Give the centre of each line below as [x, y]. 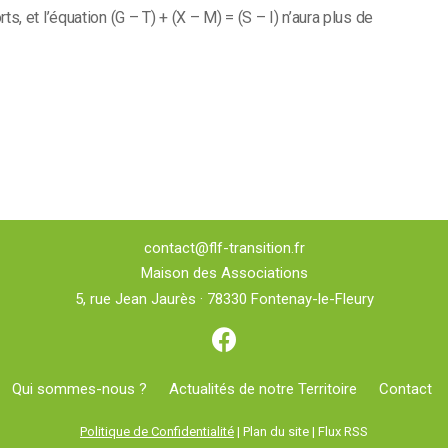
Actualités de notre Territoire [263, 388]
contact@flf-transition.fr [224, 247]
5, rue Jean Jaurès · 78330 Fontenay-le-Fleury [224, 298]
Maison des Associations [224, 273]
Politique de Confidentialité [157, 431]
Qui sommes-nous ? [79, 388]
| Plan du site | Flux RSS [301, 431]
